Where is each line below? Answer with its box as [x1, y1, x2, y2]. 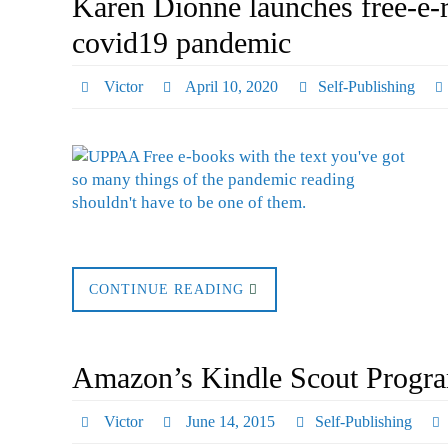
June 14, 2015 [186, 412, 276, 430]
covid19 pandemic [72, 25, 291, 59]
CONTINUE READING [89, 281, 244, 297]
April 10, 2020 [185, 77, 279, 95]
